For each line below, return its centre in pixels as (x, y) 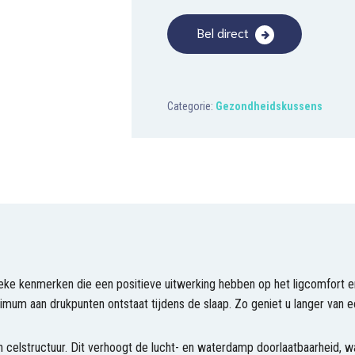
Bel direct (223, 32)
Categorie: (191, 106)
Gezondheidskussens (269, 106)
